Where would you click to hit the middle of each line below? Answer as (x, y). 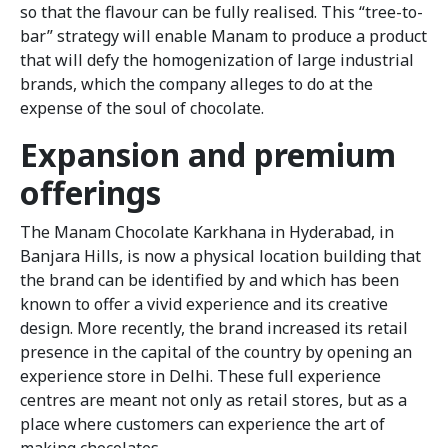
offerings (90, 192)
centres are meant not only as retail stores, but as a (213, 399)
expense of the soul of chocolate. (142, 107)
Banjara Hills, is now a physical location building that (220, 255)
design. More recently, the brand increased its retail (214, 327)
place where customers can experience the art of (202, 423)
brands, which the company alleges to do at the (196, 83)
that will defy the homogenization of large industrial (217, 59)
